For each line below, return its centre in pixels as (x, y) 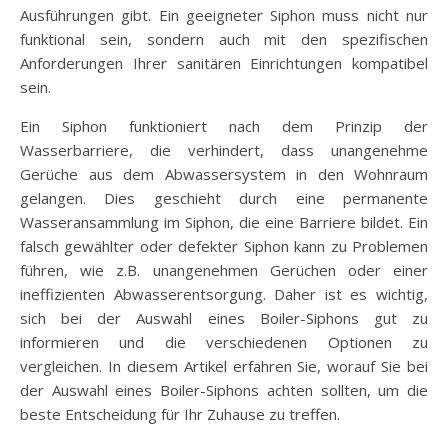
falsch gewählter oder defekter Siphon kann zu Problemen (224, 246)
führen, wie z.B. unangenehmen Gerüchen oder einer (224, 270)
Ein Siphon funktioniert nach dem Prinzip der (224, 126)
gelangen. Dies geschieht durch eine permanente (224, 198)
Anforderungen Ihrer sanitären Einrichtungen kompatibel (224, 63)
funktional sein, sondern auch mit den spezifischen (224, 39)
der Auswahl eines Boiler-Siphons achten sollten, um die (224, 390)
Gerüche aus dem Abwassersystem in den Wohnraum (224, 174)
